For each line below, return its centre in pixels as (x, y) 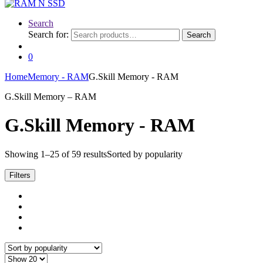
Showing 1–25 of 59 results (56, 154)
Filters (20, 175)
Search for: (48, 34)
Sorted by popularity (145, 154)
